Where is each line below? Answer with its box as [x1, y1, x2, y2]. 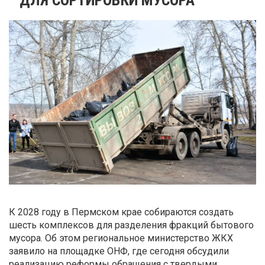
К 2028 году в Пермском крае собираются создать [9, 206, 234, 218]
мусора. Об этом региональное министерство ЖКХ [9, 232, 233, 244]
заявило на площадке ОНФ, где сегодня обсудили [9, 245, 229, 257]
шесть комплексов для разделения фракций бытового [9, 219, 254, 231]
